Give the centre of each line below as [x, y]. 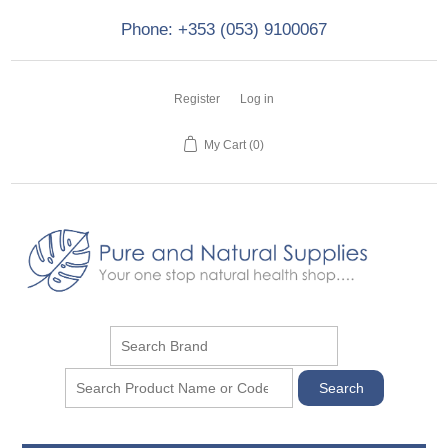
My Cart [225, 145]
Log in [257, 99]
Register [197, 99]
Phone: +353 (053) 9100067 [223, 29]
